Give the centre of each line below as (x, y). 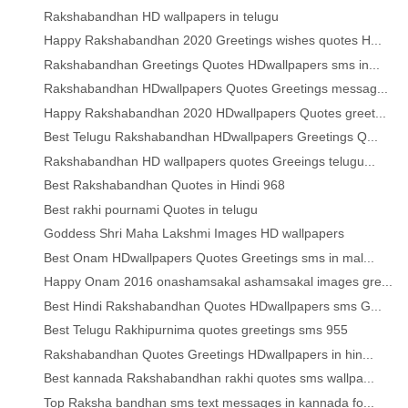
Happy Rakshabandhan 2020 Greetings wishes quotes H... (213, 41)
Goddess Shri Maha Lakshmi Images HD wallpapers (194, 234)
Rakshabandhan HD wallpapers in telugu (162, 16)
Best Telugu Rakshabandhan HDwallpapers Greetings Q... (211, 137)
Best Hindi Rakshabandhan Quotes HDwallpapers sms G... (213, 306)
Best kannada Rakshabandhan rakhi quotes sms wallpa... (209, 378)
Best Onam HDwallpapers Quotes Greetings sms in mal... (209, 257)
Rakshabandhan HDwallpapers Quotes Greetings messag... (216, 89)
